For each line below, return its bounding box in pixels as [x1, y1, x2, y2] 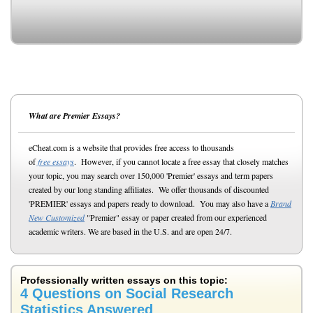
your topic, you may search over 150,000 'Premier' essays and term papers [29, 170, 273, 181]
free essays [38, 156, 74, 167]
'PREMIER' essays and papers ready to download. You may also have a [29, 198, 270, 209]
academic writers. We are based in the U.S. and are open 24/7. [29, 226, 232, 237]
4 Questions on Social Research [20, 286, 233, 301]
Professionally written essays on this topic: [20, 275, 228, 286]
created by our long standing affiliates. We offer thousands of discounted [29, 184, 269, 195]
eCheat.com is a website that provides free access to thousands [29, 142, 234, 153]
